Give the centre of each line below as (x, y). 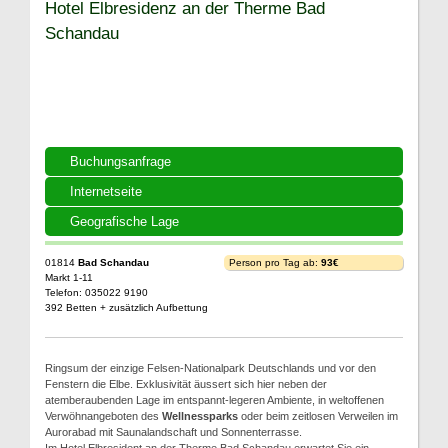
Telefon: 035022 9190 (96, 292)
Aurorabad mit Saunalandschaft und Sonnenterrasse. (173, 432)
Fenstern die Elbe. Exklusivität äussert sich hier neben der (186, 384)
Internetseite (106, 191)
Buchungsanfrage (120, 161)
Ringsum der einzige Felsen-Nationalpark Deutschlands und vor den (210, 368)
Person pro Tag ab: (275, 262)
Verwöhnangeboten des (103, 416)
